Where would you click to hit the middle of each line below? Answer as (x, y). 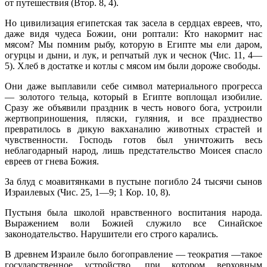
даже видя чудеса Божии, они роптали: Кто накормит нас (133, 33)
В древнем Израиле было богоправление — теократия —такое (133, 254)
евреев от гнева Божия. (52, 161)
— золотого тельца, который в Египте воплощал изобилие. (133, 97)
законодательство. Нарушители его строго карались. (111, 234)
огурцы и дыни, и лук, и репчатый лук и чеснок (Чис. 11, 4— (133, 55)
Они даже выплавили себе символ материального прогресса (133, 86)
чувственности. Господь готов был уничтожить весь (133, 139)
